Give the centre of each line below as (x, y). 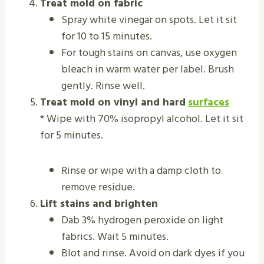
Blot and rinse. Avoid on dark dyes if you (153, 253)
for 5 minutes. (72, 135)
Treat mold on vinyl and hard (113, 102)
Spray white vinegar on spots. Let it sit (149, 19)
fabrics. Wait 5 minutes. (115, 236)
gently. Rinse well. (103, 85)
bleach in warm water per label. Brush (148, 69)
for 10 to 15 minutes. (107, 36)
